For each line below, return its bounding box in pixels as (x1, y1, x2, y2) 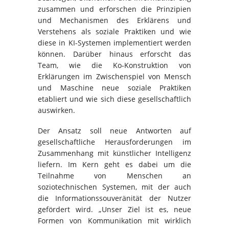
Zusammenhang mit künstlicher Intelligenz (38, 148, 191, 158)
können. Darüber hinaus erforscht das (38, 49, 191, 59)
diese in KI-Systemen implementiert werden (38, 38, 191, 48)
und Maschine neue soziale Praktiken (38, 83, 191, 93)
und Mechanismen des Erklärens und (38, 15, 191, 26)
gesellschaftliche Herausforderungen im (38, 137, 191, 147)
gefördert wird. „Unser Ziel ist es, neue (38, 204, 191, 215)
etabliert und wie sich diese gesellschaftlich (38, 94, 191, 104)
